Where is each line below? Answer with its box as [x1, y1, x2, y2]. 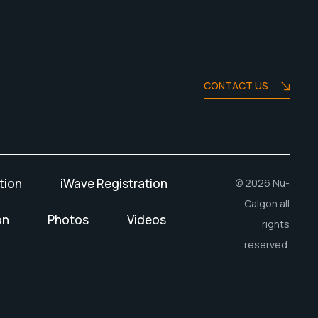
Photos [48, 212, 89, 229]
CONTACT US [203, 79, 268, 93]
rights [262, 217, 290, 231]
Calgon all [244, 197, 290, 211]
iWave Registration [60, 175, 168, 192]
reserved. [244, 238, 290, 252]
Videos [127, 212, 166, 229]
